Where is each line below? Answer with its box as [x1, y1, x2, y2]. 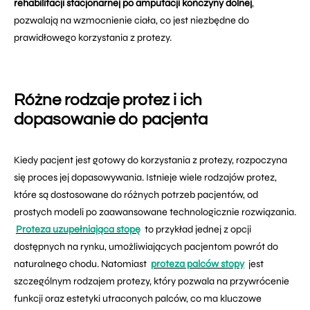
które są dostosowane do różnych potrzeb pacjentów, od [14, 189, 258, 201]
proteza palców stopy [150, 258, 244, 270]
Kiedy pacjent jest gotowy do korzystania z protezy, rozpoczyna [14, 154, 287, 166]
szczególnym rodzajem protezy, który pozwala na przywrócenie [14, 275, 289, 287]
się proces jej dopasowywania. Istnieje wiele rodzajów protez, [14, 172, 277, 183]
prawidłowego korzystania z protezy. [14, 32, 172, 44]
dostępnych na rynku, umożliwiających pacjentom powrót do [14, 241, 278, 253]
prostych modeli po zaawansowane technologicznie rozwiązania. [14, 206, 296, 218]
